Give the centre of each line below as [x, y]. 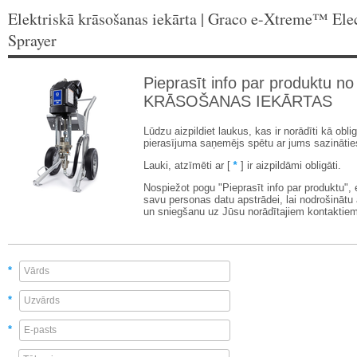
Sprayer [32, 40]
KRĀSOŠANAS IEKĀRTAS [238, 101]
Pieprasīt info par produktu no [249, 83]
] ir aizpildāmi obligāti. [291, 165]
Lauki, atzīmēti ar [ [187, 165]
